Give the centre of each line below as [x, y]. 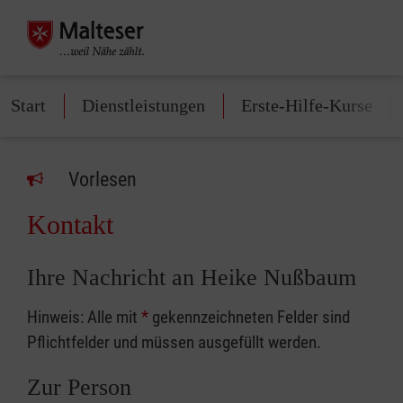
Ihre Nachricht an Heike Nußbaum [192, 278]
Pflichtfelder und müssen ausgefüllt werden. [174, 342]
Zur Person [79, 387]
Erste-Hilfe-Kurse [307, 105]
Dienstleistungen [143, 105]
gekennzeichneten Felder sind [249, 317]
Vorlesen [103, 179]
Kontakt [70, 224]
